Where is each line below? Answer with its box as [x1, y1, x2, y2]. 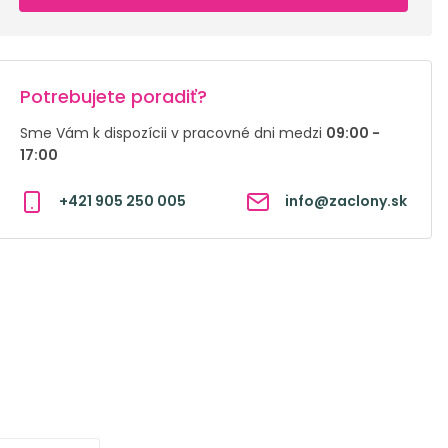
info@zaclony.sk [285, 190, 407, 211]
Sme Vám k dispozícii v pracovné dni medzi [19, 123, 326, 143]
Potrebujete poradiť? [19, 84, 207, 109]
